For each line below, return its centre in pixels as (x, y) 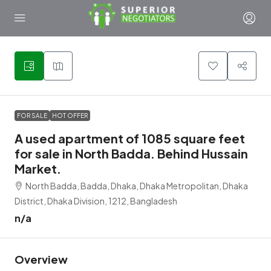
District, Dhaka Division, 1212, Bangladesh (96, 201)
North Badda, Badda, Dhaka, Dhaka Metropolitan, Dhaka (137, 186)
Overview (41, 259)
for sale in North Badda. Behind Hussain (131, 153)
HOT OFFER (70, 116)
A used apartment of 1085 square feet (130, 138)
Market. (38, 168)
